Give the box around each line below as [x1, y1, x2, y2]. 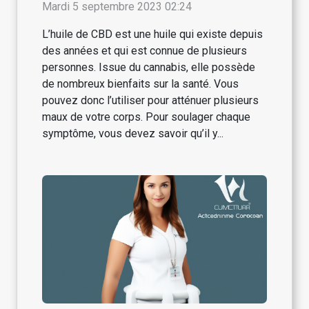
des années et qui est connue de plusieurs [42, 44, 247, 58]
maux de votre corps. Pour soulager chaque [42, 110, 250, 124]
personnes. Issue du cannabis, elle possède [42, 61, 255, 74]
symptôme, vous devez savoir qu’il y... [42, 127, 223, 141]
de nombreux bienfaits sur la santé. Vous [42, 77, 239, 91]
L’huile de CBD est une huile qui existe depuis [42, 28, 263, 41]
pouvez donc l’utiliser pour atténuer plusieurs [42, 94, 259, 108]
